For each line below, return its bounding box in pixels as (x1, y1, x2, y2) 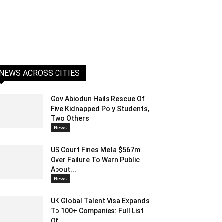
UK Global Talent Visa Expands (51, 197, 150, 205)
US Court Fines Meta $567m (51, 146, 140, 154)
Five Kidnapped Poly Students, (51, 105, 149, 113)
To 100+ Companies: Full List (51, 207, 144, 215)
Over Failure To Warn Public (51, 156, 140, 164)
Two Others (51, 114, 89, 123)
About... (51, 166, 76, 174)
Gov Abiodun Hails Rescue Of (51, 95, 145, 103)
